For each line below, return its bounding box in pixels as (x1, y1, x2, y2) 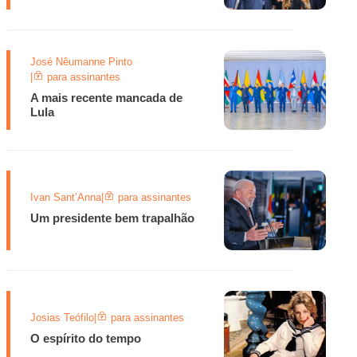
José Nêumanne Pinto (30, 56, 132, 68)
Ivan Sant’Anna (30, 190, 101, 203)
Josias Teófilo (30, 311, 94, 324)
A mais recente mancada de (30, 91, 182, 104)
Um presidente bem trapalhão (30, 210, 194, 225)
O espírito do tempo (30, 331, 141, 345)
